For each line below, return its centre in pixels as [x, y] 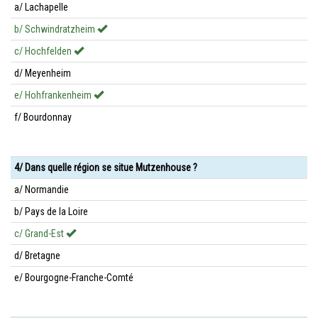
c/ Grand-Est [40, 234]
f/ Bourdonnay [43, 117]
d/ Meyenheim [43, 73]
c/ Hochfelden [44, 51]
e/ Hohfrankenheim [54, 95]
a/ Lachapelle [41, 7]
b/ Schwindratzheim [56, 29]
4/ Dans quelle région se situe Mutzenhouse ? [106, 168]
